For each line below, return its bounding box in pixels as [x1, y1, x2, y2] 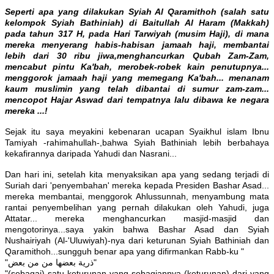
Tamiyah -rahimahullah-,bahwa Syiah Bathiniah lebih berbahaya [5, 138, 269, 148]
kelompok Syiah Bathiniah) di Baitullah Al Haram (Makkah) [5, 18, 269, 28]
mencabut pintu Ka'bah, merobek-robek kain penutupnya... [5, 62, 269, 72]
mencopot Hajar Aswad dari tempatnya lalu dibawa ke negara [5, 95, 269, 105]
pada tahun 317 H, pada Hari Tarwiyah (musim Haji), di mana [5, 29, 269, 39]
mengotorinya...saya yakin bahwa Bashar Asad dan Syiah [5, 224, 269, 235]
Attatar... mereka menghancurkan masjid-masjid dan [5, 213, 269, 224]
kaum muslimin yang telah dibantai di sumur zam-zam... [5, 84, 269, 94]
